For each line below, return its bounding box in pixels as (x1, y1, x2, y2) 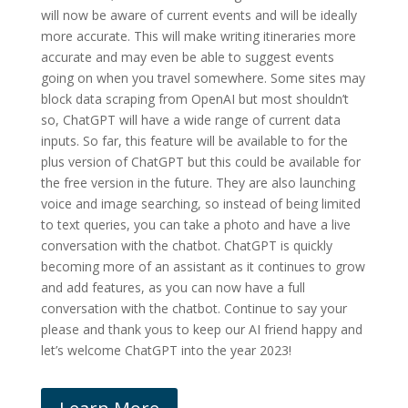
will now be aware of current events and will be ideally (40, 6, 357, 25)
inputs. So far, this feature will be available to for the (40, 132, 348, 150)
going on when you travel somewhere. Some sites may (40, 69, 365, 87)
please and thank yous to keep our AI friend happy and (40, 321, 362, 339)
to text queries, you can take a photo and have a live (40, 216, 351, 234)
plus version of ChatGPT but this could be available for (40, 153, 361, 171)
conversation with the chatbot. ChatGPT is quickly (40, 237, 332, 255)
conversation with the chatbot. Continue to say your (40, 300, 347, 318)
